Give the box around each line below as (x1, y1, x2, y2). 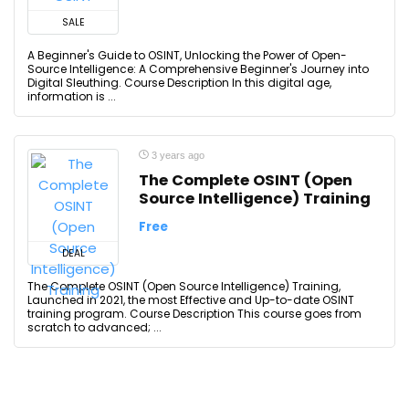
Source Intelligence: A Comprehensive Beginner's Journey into (27, 61, 369, 77)
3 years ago (149, 150, 204, 161)
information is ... (27, 89, 116, 104)
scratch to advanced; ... (27, 320, 162, 335)
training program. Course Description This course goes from (27, 306, 362, 321)
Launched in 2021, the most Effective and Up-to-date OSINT (27, 292, 354, 308)
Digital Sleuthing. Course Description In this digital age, (27, 75, 331, 90)
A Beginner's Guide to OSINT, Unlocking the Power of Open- (27, 47, 347, 63)
